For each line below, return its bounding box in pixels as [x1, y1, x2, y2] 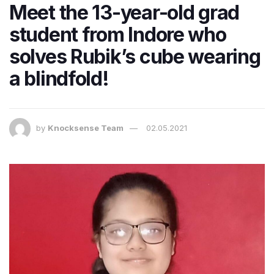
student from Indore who [9, 22, 226, 46]
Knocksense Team [48, 122, 124, 133]
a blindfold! [9, 66, 109, 91]
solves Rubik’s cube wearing [9, 44, 261, 68]
